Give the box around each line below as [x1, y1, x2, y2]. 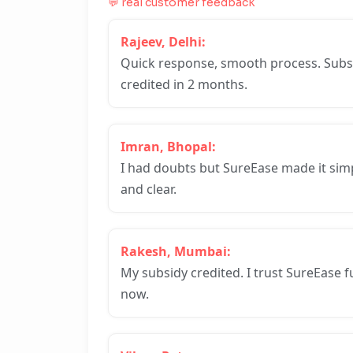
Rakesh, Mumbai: [121, 243, 231, 260]
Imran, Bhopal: [121, 138, 216, 155]
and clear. [121, 180, 176, 198]
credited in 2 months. [121, 76, 247, 93]
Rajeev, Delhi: [121, 33, 206, 50]
